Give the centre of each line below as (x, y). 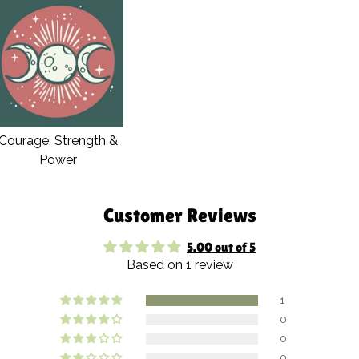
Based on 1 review (179, 264)
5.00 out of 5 (221, 247)
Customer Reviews (179, 215)
